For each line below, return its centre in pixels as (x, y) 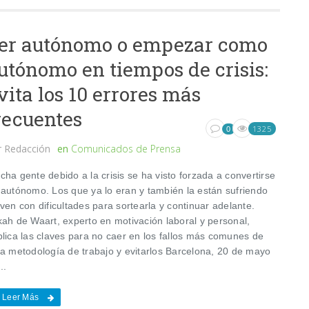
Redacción (28, 148)
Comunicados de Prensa (126, 148)
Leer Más (21, 297)
